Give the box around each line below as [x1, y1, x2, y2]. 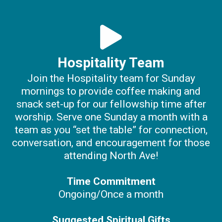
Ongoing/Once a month [58, 188, 164, 201]
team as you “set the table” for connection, [14, 124, 208, 136]
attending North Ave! [64, 150, 158, 162]
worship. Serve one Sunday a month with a [14, 111, 208, 123]
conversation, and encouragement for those [12, 137, 210, 149]
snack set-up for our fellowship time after [16, 98, 206, 111]
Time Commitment [66, 175, 156, 188]
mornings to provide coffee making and [21, 85, 201, 98]
